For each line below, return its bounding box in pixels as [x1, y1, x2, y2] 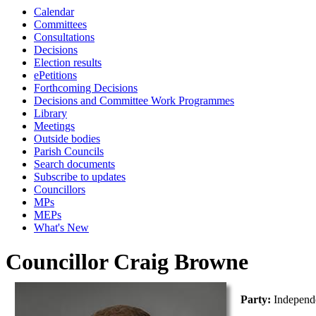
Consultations [34, 31, 95, 43]
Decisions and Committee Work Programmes [34, 95, 234, 107]
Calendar [34, 6, 74, 18]
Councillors [34, 183, 85, 195]
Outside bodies [34, 133, 100, 145]
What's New [34, 221, 89, 233]
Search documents [34, 158, 115, 170]
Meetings [34, 120, 75, 132]
